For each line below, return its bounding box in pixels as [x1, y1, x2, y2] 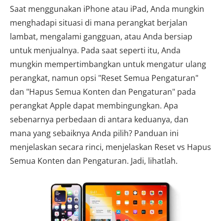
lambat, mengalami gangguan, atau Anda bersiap [10, 31, 192, 42]
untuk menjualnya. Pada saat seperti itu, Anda [10, 45, 181, 56]
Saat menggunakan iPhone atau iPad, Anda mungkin [10, 3, 204, 14]
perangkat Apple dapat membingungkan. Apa [10, 100, 178, 111]
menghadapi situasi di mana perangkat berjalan [10, 17, 187, 28]
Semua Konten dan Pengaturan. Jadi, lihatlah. [10, 155, 178, 166]
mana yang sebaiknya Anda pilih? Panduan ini [10, 128, 179, 139]
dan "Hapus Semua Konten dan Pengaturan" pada [10, 86, 196, 97]
